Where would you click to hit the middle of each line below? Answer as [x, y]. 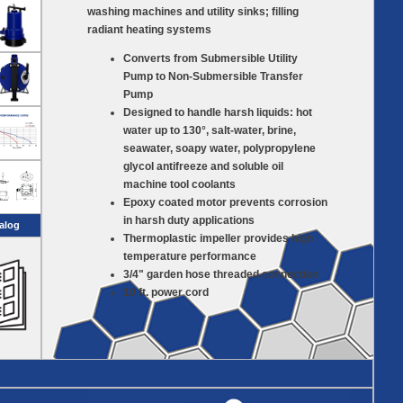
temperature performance [190, 256]
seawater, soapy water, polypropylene [219, 148]
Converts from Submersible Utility [210, 58]
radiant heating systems [149, 30]
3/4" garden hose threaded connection [221, 274]
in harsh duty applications [189, 220]
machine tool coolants [179, 184]
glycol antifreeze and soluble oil [203, 166]
